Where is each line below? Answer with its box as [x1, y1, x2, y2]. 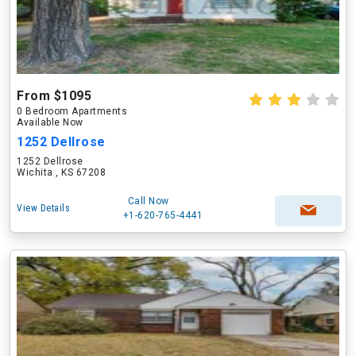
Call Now [127, 195, 169, 207]
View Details [17, 203, 70, 214]
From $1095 [17, 88, 91, 103]
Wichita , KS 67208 [17, 167, 106, 178]
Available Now [17, 117, 83, 128]
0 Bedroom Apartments [17, 106, 127, 117]
